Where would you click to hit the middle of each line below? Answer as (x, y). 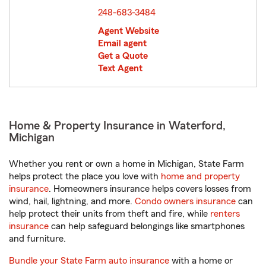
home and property (200, 176)
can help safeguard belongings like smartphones (147, 226)
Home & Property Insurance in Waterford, (117, 126)
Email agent (122, 43)
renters (225, 214)
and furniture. (37, 239)
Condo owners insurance (185, 201)
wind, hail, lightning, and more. (72, 201)
